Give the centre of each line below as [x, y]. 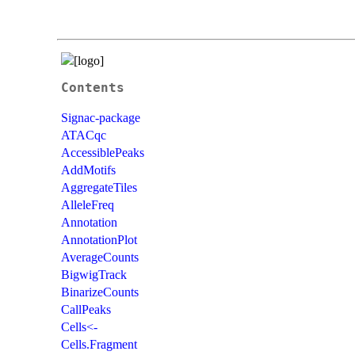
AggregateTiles [99, 187]
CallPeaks [86, 309]
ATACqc [84, 135]
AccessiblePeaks [103, 152]
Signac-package [101, 117]
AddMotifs [88, 170]
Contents [93, 88]
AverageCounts [100, 257]
